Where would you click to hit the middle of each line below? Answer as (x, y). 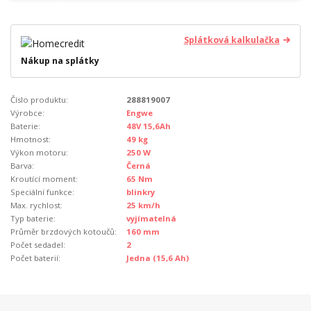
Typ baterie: (33, 218)
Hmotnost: (31, 139)
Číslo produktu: (39, 99)
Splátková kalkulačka (232, 40)
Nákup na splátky (60, 61)
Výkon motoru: (39, 152)
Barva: (22, 165)
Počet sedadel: (38, 244)
